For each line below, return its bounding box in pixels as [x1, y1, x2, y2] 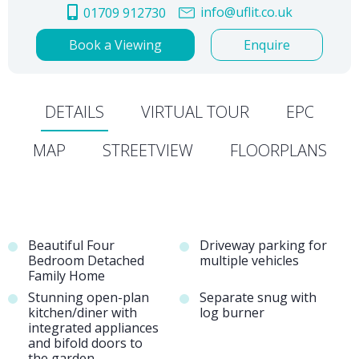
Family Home [28, 267, 105, 285]
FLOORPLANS [229, 139, 327, 162]
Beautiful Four [28, 236, 115, 255]
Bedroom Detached [28, 252, 144, 270]
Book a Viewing [69, 36, 162, 54]
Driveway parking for [200, 236, 327, 255]
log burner [200, 304, 264, 322]
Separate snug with [200, 288, 317, 307]
